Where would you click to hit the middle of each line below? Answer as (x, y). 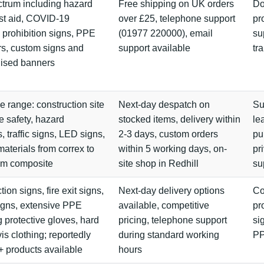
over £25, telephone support (177, 19)
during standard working (169, 235)
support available (154, 48)
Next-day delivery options (171, 191)
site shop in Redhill (159, 164)
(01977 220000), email (166, 33)
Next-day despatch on (164, 105)
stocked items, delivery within (179, 119)
